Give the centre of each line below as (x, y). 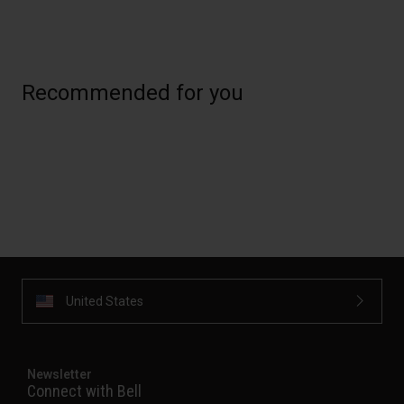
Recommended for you (133, 93)
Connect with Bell (84, 391)
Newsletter (60, 375)
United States (105, 301)
